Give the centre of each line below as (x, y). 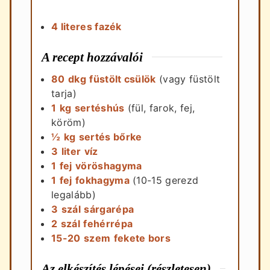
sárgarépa (109, 209)
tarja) (64, 93)
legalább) (74, 194)
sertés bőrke (110, 137)
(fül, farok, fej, (161, 108)
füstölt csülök (123, 79)
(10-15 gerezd (166, 180)
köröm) (68, 122)
